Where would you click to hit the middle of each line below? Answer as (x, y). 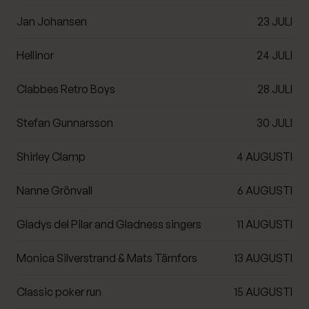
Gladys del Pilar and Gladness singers (109, 224)
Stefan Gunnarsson (65, 122)
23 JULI (275, 21)
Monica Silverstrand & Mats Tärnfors (107, 258)
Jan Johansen (52, 21)
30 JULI (275, 122)
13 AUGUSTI (263, 258)
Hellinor (35, 55)
